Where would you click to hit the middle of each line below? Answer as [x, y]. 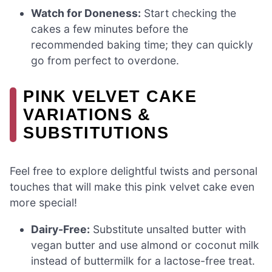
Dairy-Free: [61, 229]
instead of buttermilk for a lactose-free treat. [143, 260]
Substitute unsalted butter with [168, 229]
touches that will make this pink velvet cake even [132, 187]
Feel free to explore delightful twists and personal [134, 171]
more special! [43, 203]
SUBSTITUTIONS [96, 132]
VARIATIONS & [87, 114]
